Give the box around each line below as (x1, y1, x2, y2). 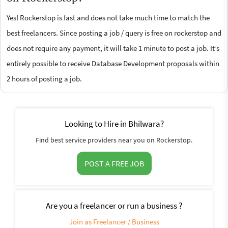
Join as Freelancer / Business (69, 216, 159, 226)
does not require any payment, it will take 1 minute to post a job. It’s (7, 43, 219, 53)
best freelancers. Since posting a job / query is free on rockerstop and (7, 27, 221, 38)
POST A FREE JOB (84, 158, 144, 168)
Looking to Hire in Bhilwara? (64, 118, 164, 129)
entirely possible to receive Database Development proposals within (7, 58, 219, 68)
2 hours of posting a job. (7, 73, 82, 83)
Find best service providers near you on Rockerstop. (36, 135, 192, 145)
